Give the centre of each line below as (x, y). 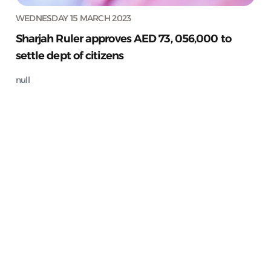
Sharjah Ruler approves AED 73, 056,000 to (123, 38)
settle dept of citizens (69, 55)
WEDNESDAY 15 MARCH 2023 (73, 18)
